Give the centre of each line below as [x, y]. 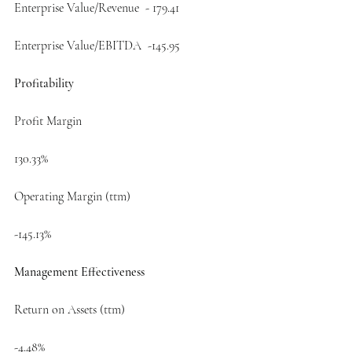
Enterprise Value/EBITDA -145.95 [97, 45]
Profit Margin [48, 121]
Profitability [44, 83]
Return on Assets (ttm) [70, 309]
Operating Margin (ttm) [72, 196]
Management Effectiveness [79, 271]
